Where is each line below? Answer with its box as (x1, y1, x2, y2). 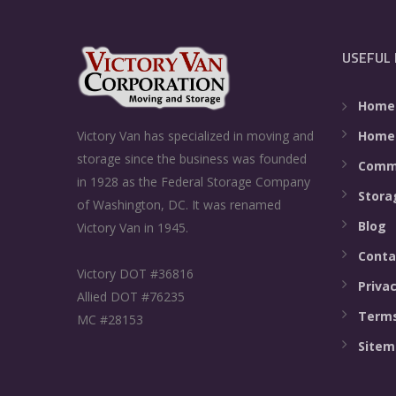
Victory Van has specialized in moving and (77, 127, 314, 145)
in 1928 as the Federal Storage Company (77, 173, 310, 191)
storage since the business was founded (77, 150, 307, 168)
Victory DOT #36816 (77, 265, 194, 283)
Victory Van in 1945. (77, 219, 188, 237)
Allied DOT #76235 (77, 288, 185, 306)
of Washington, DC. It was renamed (77, 196, 281, 214)
